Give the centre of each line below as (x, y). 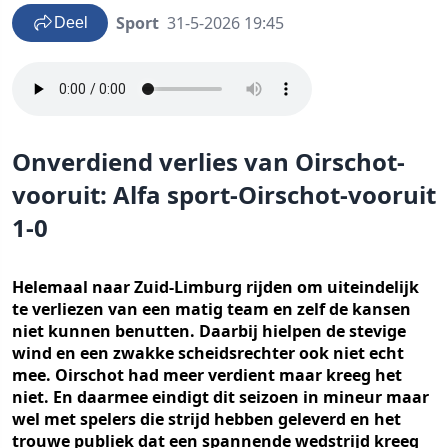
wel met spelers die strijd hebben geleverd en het (206, 419)
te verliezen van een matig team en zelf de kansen (211, 309)
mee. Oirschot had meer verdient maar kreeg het (207, 375)
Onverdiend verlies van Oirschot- (208, 161)
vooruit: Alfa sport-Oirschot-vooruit (224, 194)
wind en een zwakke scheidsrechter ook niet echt (208, 353)
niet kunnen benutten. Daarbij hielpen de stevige (209, 331)
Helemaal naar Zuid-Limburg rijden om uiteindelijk (215, 287)
